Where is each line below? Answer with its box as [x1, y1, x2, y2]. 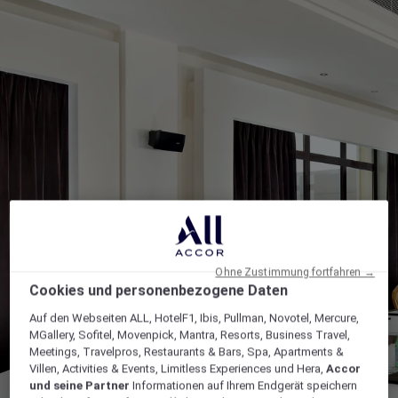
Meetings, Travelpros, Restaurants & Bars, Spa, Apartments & [29, 345, 345, 359]
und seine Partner [29, 378, 131, 393]
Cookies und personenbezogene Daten [29, 282, 289, 299]
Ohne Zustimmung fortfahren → [215, 266, 375, 279]
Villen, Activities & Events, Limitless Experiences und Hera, [29, 362, 327, 376]
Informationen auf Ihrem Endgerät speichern [130, 378, 358, 393]
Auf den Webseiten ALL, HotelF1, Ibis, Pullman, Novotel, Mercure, [29, 311, 360, 325]
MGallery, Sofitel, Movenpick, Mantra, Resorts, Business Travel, [29, 328, 351, 342]
